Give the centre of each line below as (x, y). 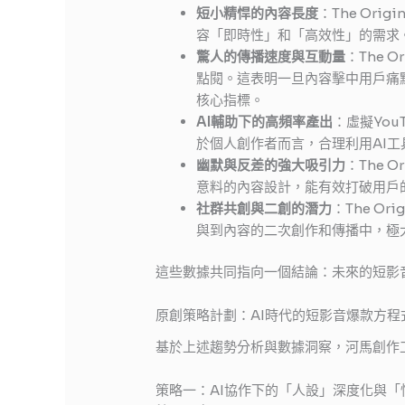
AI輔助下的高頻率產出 (265, 121)
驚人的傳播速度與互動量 (271, 56)
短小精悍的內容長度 (258, 13)
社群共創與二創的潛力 (264, 208)
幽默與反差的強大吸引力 (271, 165)
